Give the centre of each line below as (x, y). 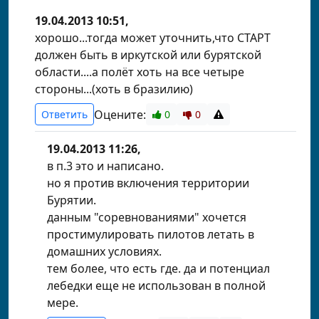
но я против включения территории (148, 183)
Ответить (64, 114)
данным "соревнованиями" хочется (147, 217)
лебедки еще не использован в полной (156, 286)
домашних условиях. (104, 251)
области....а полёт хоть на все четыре (140, 72)
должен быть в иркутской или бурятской (148, 55)
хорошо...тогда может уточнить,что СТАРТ (153, 38)
